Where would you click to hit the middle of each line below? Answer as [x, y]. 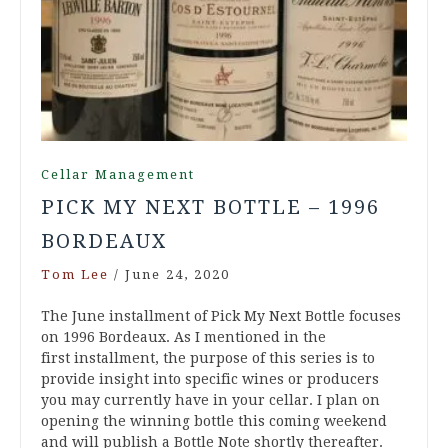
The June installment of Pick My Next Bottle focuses [221, 316]
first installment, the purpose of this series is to [208, 358]
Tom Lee [75, 275]
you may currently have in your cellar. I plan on [210, 400]
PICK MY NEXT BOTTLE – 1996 [210, 207]
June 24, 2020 [177, 275]
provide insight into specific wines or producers [210, 379]
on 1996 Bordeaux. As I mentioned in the [183, 337]
